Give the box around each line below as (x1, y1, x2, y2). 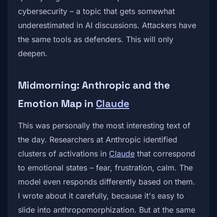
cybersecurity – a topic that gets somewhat (18, 6, 175, 16)
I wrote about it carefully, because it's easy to (18, 191, 184, 201)
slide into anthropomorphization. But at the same (18, 205, 195, 215)
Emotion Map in (18, 97, 96, 110)
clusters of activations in (18, 149, 109, 158)
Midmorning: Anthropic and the (18, 79, 170, 92)
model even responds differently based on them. (18, 177, 195, 186)
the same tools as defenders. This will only (18, 34, 173, 44)
